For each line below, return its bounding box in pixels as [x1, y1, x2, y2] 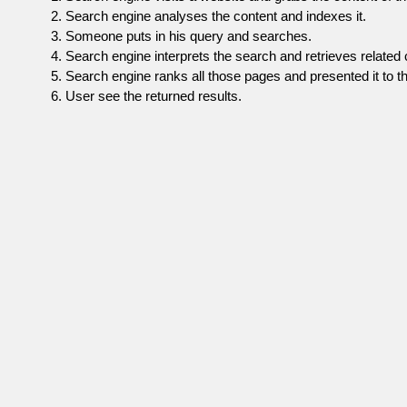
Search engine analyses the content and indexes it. [65, 8, 366, 25]
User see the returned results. [65, 88, 242, 104]
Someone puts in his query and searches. [65, 28, 312, 45]
